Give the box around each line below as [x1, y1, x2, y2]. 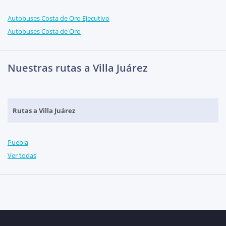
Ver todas [8, 151, 36, 160]
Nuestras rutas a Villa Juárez [8, 61, 148, 75]
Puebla [8, 138, 28, 147]
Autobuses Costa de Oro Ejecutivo [8, 14, 109, 23]
